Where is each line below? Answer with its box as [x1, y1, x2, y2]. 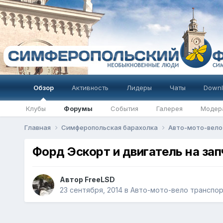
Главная [24, 123, 52, 131]
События [110, 105, 138, 112]
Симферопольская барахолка [61, 123, 159, 131]
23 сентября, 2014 [59, 186, 122, 195]
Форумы [63, 105, 93, 112]
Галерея [156, 105, 183, 112]
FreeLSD [84, 175, 115, 184]
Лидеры [126, 84, 152, 92]
